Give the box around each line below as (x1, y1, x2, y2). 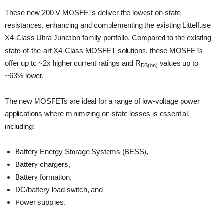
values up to (158, 59, 198, 68)
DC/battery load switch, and (15, 185, 103, 194)
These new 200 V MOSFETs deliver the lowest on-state (5, 8, 181, 17)
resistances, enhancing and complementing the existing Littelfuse (5, 21, 211, 30)
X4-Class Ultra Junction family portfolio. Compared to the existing (5, 34, 211, 42)
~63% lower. (5, 72, 44, 80)
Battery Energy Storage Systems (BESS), (15, 147, 148, 156)
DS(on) (141, 62, 158, 69)
